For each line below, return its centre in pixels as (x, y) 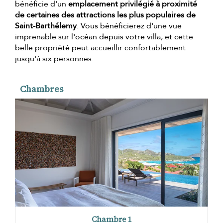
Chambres (42, 89)
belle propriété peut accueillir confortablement (100, 48)
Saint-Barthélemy (46, 26)
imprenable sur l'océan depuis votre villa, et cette (104, 37)
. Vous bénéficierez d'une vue (129, 26)
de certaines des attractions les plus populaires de (105, 15)
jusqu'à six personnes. (54, 58)
